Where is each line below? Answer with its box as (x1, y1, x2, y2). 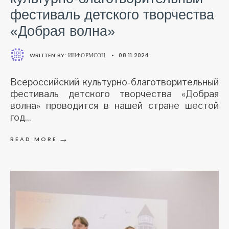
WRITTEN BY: (30, 51, 68, 60)
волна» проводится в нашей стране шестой (10, 100, 219, 111)
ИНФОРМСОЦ (67, 51, 106, 60)
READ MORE (10, 135, 57, 144)
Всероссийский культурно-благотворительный (10, 77, 219, 88)
